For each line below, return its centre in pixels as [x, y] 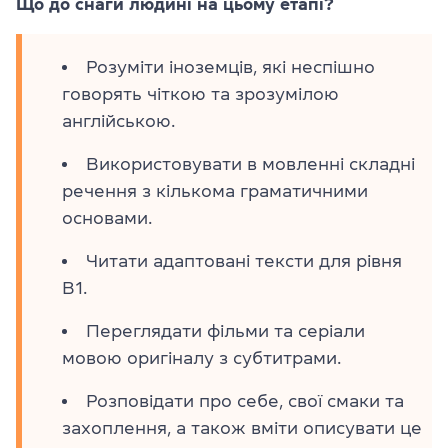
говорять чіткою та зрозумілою [200, 94]
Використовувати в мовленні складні [250, 164]
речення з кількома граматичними [215, 191]
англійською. [118, 121]
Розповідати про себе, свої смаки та [245, 401]
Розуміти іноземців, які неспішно [230, 67]
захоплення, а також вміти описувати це [242, 428]
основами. [107, 218]
